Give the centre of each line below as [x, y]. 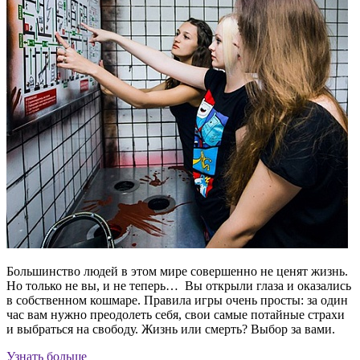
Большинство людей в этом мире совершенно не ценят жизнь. [177, 272]
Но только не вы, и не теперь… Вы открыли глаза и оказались [179, 286]
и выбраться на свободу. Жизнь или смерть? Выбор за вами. [171, 329]
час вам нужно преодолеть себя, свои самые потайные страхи [176, 315]
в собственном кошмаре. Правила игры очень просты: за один [177, 301]
